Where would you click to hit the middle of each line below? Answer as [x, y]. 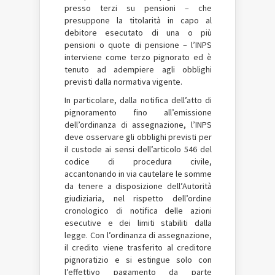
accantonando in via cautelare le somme [138, 174]
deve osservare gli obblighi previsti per [138, 137]
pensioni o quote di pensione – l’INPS [138, 45]
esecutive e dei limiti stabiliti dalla [138, 223]
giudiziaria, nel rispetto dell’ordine [138, 198]
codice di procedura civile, [138, 161]
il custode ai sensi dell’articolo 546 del [138, 149]
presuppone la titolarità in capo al [138, 20]
